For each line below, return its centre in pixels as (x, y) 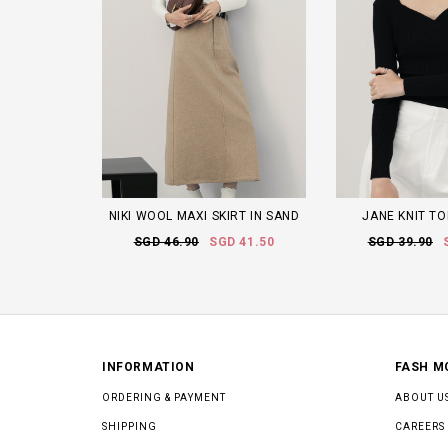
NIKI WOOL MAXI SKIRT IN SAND (204, 215)
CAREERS (419, 426)
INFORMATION (148, 366)
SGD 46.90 (166, 241)
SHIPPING (129, 426)
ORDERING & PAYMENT (164, 397)
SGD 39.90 (400, 241)
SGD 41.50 (242, 241)
